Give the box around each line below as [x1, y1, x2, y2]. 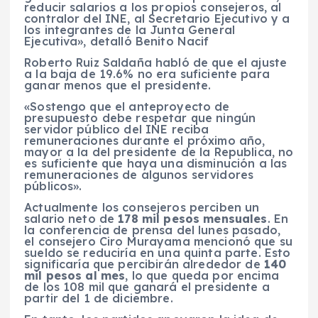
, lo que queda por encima [125, 268, 279, 283]
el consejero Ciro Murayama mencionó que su [24, 234, 292, 249]
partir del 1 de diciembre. [24, 291, 173, 306]
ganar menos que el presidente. [24, 77, 212, 92]
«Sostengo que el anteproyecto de [24, 99, 230, 114]
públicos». [24, 179, 82, 193]
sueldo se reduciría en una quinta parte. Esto [24, 246, 291, 261]
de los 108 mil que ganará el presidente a [24, 280, 270, 295]
